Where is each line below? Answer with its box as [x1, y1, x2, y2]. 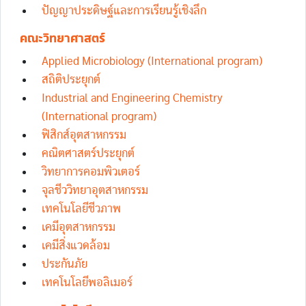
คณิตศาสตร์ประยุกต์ [42, 148, 135, 159]
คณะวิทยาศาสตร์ [20, 31, 105, 46]
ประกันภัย [42, 258, 87, 270]
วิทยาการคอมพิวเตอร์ [42, 166, 140, 178]
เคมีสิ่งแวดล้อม [42, 240, 110, 251]
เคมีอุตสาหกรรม [42, 221, 115, 233]
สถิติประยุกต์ [42, 74, 100, 85]
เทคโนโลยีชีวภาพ [42, 203, 121, 214]
